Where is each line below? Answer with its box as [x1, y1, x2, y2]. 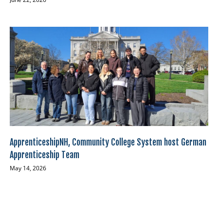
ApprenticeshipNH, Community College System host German [10, 137, 206, 148]
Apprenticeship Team [10, 149, 79, 161]
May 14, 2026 [10, 164, 46, 173]
